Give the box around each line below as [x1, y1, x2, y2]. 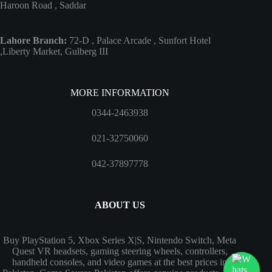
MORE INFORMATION [70, 87, 169, 98]
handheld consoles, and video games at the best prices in [12, 257, 228, 268]
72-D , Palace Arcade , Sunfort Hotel [67, 35, 211, 46]
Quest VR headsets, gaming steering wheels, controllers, [12, 246, 228, 257]
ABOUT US [94, 200, 145, 211]
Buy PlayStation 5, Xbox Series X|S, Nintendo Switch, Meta [3, 235, 237, 246]
